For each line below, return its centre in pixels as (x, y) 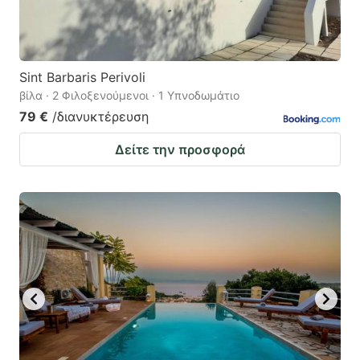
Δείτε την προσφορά (180, 150)
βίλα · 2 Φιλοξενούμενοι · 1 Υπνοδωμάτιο (129, 96)
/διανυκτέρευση (100, 117)
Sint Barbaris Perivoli (82, 78)
